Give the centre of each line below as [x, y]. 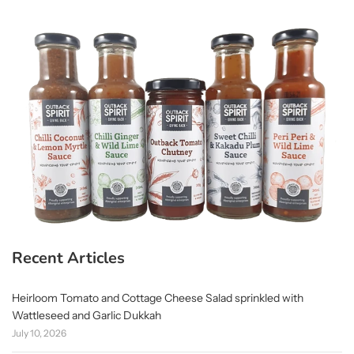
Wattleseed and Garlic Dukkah [87, 316]
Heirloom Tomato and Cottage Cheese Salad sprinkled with [158, 298]
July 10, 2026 [39, 333]
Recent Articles [68, 258]
